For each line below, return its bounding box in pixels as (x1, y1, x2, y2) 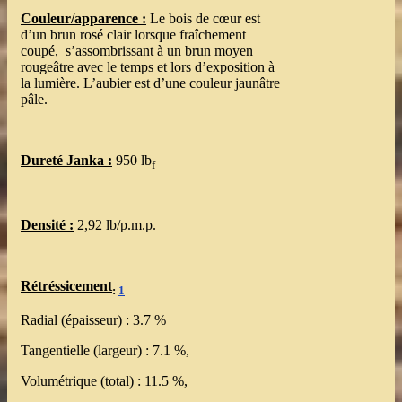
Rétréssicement (21, 278, 112, 294)
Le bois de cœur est (146, 10, 260, 26)
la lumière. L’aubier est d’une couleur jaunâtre (21, 74, 280, 91)
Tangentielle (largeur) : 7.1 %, (21, 343, 189, 359)
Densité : (21, 217, 74, 233)
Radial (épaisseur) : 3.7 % (21, 312, 166, 328)
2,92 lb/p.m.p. (74, 217, 156, 233)
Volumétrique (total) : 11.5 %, (21, 373, 188, 389)
